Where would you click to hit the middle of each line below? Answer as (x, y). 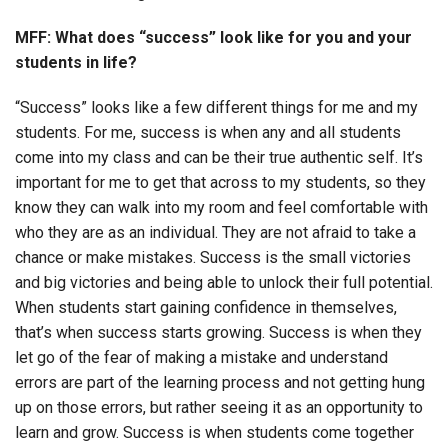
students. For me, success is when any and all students (208, 133)
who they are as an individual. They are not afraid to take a (215, 233)
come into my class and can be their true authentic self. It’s (219, 158)
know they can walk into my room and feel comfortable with (221, 208)
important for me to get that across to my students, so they (220, 183)
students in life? (76, 63)
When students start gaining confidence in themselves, (206, 308)
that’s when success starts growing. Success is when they (218, 333)
